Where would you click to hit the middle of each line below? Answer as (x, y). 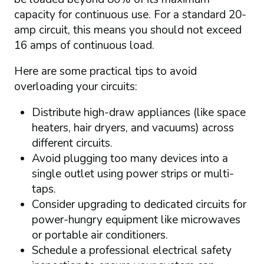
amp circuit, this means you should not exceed (128, 30)
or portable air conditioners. (100, 235)
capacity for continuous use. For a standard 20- (130, 14)
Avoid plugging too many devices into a (130, 158)
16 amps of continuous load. (84, 45)
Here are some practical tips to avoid (105, 71)
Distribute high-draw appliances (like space (138, 112)
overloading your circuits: (75, 86)
